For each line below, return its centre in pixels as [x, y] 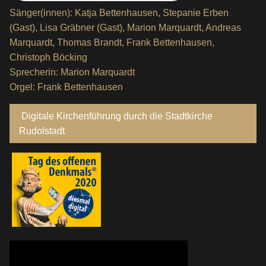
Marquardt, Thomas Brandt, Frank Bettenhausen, [112, 42]
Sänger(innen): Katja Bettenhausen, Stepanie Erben [119, 13]
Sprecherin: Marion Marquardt [72, 72]
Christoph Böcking [48, 57]
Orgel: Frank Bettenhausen [66, 87]
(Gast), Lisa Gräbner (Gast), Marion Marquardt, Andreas [125, 28]
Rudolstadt [69, 131]
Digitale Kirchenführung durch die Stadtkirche [116, 116]
